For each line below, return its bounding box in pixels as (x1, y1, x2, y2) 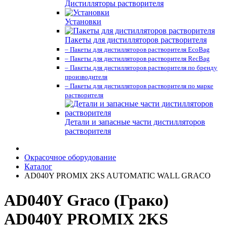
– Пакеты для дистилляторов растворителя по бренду (65, 64, 217, 71)
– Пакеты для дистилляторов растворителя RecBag (65, 55, 210, 62)
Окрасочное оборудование (24, 153, 116, 162)
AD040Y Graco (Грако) (4, 191, 169, 210)
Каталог (24, 162, 52, 171)
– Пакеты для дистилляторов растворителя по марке (65, 82, 213, 90)
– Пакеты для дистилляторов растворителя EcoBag (65, 46, 210, 53)
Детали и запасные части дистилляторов (65, 118, 205, 126)
